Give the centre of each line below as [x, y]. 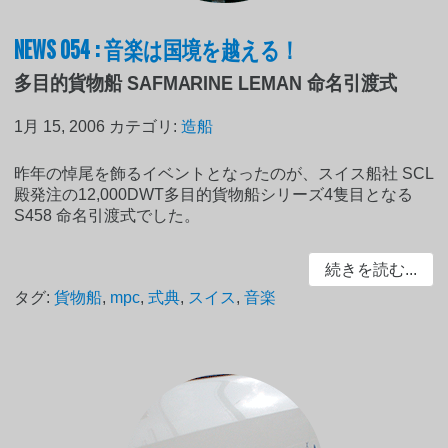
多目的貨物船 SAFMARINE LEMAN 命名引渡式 [205, 82]
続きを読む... [370, 269]
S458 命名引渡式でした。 [107, 215]
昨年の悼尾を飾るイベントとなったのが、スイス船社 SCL [224, 173]
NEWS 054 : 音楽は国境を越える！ [157, 47]
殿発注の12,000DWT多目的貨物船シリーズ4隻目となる [214, 194]
